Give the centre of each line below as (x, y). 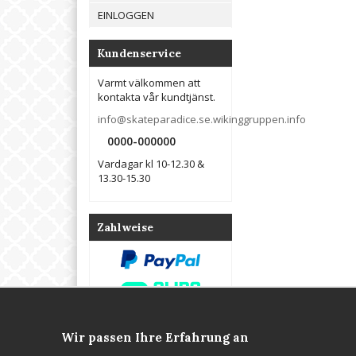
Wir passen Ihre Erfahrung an (155, 337)
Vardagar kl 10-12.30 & (151, 164)
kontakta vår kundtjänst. (157, 97)
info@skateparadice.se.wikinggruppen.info (202, 120)
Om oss (283, 341)
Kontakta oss (143, 341)
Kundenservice (139, 54)
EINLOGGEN (126, 15)
